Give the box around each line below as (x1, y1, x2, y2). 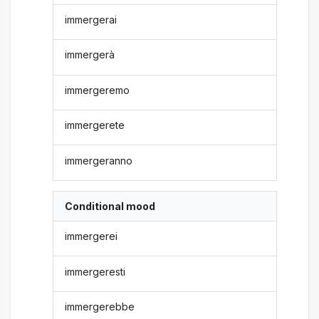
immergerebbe (65, 300, 135, 313)
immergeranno (65, 154, 133, 167)
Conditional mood (65, 199, 156, 212)
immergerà (65, 48, 115, 61)
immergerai (65, 14, 117, 26)
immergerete (65, 119, 125, 132)
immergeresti (65, 265, 126, 278)
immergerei (65, 230, 118, 243)
